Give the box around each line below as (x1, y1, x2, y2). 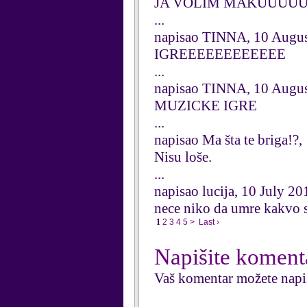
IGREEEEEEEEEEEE (154, 46, 286, 62)
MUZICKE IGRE (154, 97, 257, 114)
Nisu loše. (154, 149, 212, 165)
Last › (199, 217, 219, 227)
